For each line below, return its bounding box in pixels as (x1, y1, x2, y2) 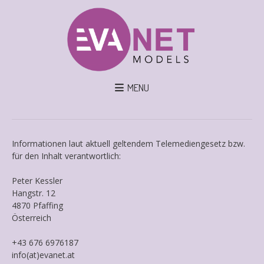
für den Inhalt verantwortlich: (12, 150, 121, 161)
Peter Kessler (12, 174, 62, 186)
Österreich (12, 212, 51, 223)
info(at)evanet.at (12, 249, 75, 260)
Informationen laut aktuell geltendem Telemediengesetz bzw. (12, 137, 245, 149)
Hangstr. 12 (12, 187, 55, 199)
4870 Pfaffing (12, 199, 63, 211)
